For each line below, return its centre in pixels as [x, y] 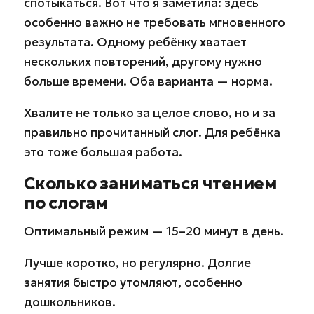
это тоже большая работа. [103, 152]
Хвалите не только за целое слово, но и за [150, 113]
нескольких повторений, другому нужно [143, 62]
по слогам [66, 204]
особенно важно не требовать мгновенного [155, 23]
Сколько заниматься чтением [150, 184]
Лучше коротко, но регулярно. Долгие [137, 263]
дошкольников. [70, 302]
